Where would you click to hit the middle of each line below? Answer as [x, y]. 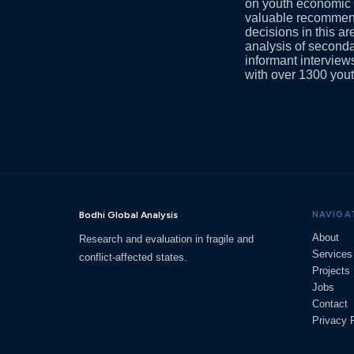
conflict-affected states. [133, 257]
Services [332, 254]
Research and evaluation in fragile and [166, 239]
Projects [331, 271]
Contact [330, 304]
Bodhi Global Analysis [128, 215]
